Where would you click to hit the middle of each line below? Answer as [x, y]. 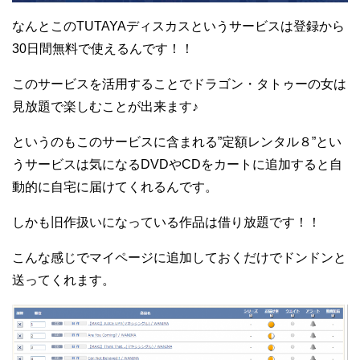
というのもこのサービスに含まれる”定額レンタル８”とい [177, 141]
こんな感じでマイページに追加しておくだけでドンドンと [179, 257]
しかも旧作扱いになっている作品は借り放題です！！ [166, 222]
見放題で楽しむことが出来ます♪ [105, 106]
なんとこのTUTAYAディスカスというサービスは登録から [178, 26]
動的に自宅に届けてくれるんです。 [115, 186]
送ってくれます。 [63, 280]
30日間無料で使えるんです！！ [103, 48]
